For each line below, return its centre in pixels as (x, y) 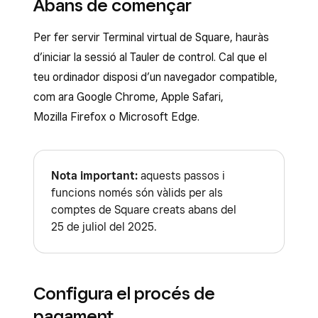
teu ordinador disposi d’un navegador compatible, (155, 77)
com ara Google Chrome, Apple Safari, (128, 97)
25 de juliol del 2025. (104, 227)
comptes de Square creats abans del (144, 210)
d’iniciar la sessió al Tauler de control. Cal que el (150, 57)
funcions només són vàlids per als (137, 193)
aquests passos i (181, 176)
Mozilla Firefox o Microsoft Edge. (116, 117)
